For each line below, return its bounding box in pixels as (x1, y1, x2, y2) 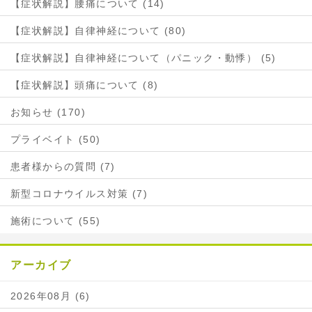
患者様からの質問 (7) (10, 161, 116, 173)
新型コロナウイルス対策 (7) (10, 188, 148, 200)
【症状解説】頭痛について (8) (10, 79, 159, 91)
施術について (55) (10, 215, 101, 227)
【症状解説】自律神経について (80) (10, 25, 187, 37)
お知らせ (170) (10, 107, 86, 118)
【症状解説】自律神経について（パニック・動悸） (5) (10, 52, 276, 64)
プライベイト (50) (10, 134, 101, 146)
